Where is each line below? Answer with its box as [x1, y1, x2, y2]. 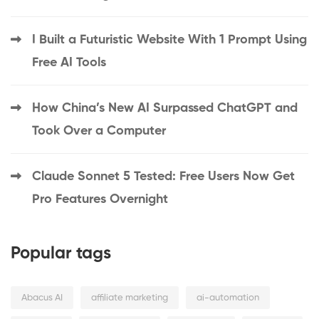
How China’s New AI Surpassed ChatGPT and [32, 102, 298, 115]
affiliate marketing [91, 293, 168, 303]
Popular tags [11, 245, 111, 263]
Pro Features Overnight [32, 193, 168, 206]
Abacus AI [21, 293, 63, 303]
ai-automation [197, 293, 259, 303]
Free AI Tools [32, 56, 106, 70]
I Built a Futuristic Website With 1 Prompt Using [32, 33, 307, 47]
